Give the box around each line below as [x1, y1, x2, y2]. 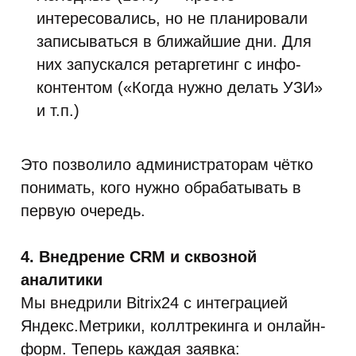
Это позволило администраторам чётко [21, 156, 313, 173]
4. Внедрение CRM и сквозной [21, 248, 257, 265]
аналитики [21, 271, 103, 288]
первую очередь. [21, 202, 145, 219]
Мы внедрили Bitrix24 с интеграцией [21, 294, 288, 311]
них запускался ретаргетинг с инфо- [37, 56, 301, 73]
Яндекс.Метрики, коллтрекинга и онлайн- [21, 317, 326, 335]
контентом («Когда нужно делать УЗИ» [37, 79, 323, 96]
